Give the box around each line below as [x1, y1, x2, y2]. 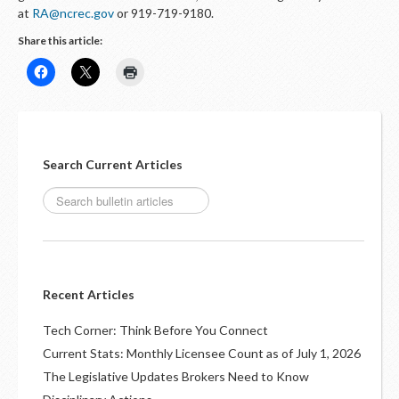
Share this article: [18, 34, 102, 47]
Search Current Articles [43, 157, 183, 172]
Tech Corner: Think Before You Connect [43, 322, 268, 338]
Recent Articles [43, 287, 134, 302]
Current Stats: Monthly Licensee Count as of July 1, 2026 [43, 346, 361, 361]
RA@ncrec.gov [32, 5, 114, 20]
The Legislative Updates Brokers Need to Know [43, 369, 309, 384]
